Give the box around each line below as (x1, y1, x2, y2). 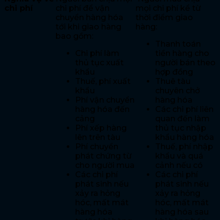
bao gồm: (55, 31, 93, 41)
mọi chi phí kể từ (136, 3, 201, 13)
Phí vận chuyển (75, 95, 135, 105)
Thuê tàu (155, 77, 191, 86)
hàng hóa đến (75, 105, 130, 114)
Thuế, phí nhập (155, 142, 213, 152)
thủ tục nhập (155, 123, 206, 133)
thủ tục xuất (75, 58, 124, 68)
